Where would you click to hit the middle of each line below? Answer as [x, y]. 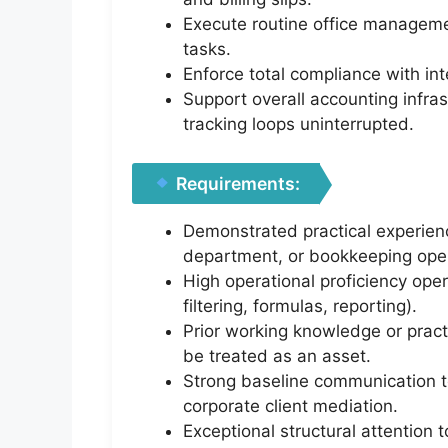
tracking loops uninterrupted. [298, 124]
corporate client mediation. [290, 405]
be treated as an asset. [277, 355]
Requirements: [236, 183]
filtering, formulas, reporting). [300, 305]
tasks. [207, 49]
